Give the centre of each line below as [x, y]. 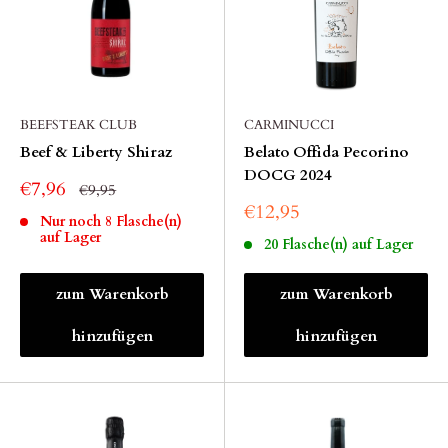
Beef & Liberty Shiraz [96, 152]
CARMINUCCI [289, 125]
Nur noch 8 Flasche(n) [110, 221]
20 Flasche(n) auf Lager [338, 244]
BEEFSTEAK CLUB [78, 125]
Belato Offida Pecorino [326, 152]
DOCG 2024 [288, 175]
